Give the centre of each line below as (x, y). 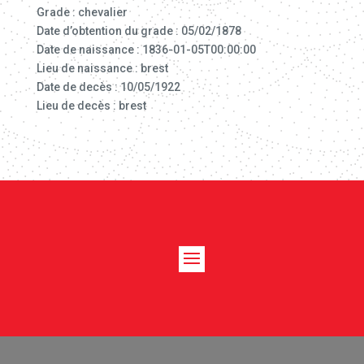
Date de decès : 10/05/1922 (108, 87)
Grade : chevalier (82, 12)
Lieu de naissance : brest (102, 68)
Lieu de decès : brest (91, 106)
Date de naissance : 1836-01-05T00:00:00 (146, 50)
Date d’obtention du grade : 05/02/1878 (139, 31)
